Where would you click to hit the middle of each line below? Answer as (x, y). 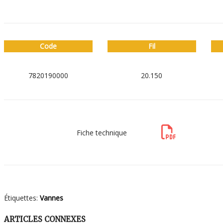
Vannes (52, 198)
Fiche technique (102, 133)
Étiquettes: (22, 198)
